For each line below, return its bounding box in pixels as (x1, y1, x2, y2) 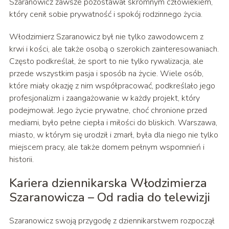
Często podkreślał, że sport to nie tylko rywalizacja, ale (9, 56, 203, 67)
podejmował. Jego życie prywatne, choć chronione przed (9, 105, 207, 117)
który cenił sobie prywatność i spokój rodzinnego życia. (9, 9, 202, 20)
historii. (9, 154, 34, 166)
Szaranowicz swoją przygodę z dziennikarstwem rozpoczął (9, 215, 215, 227)
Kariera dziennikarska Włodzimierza (9, 175, 207, 192)
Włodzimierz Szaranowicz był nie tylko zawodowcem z (9, 31, 203, 43)
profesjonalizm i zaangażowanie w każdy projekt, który (9, 93, 200, 104)
